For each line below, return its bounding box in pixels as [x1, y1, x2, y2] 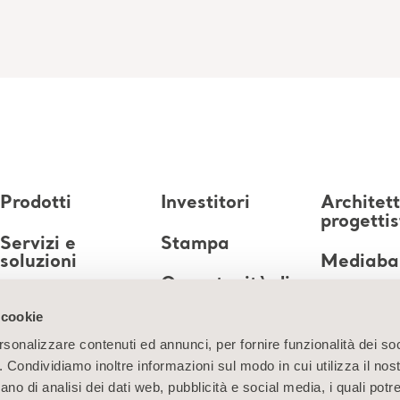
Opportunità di [160, 275, 290, 294]
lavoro [160, 293, 216, 312]
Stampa [160, 235, 229, 254]
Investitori [160, 195, 250, 213]
